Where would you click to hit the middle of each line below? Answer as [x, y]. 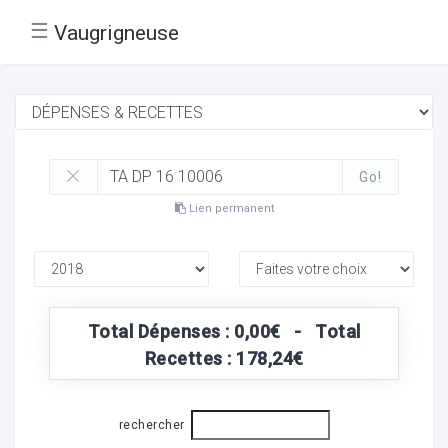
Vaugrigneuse [116, 32]
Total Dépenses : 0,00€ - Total [224, 331]
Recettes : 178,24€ [224, 358]
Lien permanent [229, 208]
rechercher [151, 425]
